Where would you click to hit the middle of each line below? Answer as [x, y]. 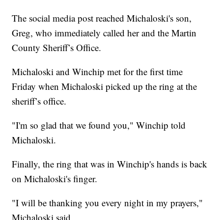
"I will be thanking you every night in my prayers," [108, 203]
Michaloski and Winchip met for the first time [97, 72]
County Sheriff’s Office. [57, 48]
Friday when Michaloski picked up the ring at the [105, 86]
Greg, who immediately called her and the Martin [104, 33]
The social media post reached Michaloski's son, [102, 18]
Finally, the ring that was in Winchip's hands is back [110, 164]
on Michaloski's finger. [55, 179]
